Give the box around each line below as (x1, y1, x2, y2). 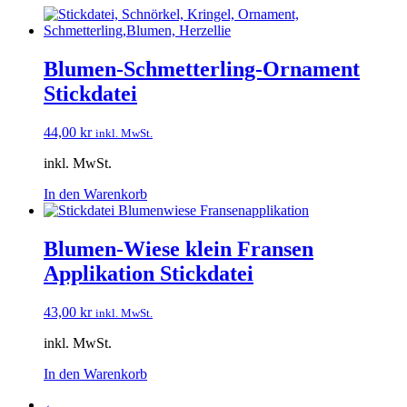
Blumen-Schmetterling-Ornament (44, 56, 360, 81)
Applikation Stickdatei (44, 261, 253, 285)
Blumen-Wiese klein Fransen (44, 236, 313, 261)
